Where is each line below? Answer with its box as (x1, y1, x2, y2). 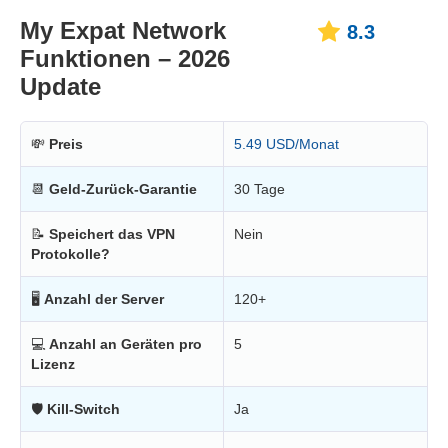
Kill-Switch (47, 401, 120, 418)
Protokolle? (31, 246, 110, 263)
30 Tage (234, 181, 285, 198)
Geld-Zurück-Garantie (49, 181, 197, 198)
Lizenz (31, 356, 75, 373)
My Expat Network (20, 17, 226, 45)
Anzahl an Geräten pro (49, 336, 202, 353)
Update (20, 73, 101, 101)
